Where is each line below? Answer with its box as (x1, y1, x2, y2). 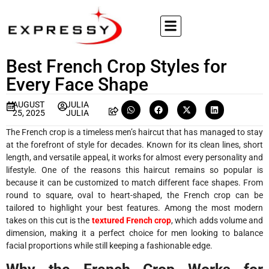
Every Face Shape (6, 74, 148, 95)
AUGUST (12, 100, 44, 109)
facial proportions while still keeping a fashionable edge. (6, 240, 213, 250)
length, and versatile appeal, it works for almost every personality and (6, 152, 263, 162)
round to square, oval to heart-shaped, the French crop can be (6, 190, 263, 200)
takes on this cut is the (6, 215, 92, 225)
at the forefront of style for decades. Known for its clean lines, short (6, 139, 263, 150)
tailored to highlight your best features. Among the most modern (6, 202, 263, 213)
